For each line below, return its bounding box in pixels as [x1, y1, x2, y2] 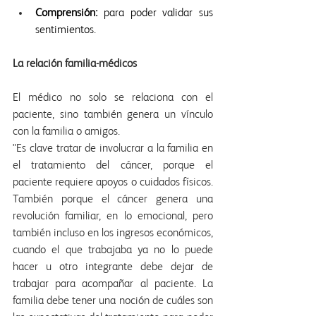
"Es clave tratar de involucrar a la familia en [13, 143, 213, 155]
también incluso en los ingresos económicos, [13, 228, 213, 240]
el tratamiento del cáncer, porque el [13, 160, 213, 172]
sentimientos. [35, 25, 96, 37]
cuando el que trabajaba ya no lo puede [13, 245, 213, 257]
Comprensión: [35, 8, 97, 20]
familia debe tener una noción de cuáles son [13, 296, 213, 308]
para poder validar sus [97, 8, 213, 20]
